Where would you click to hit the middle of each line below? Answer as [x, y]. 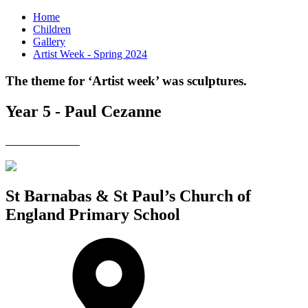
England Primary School [93, 215]
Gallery [49, 42]
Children [52, 30]
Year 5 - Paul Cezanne [84, 111]
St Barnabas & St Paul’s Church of [128, 196]
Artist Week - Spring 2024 [90, 54]
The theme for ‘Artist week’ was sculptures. [126, 81]
